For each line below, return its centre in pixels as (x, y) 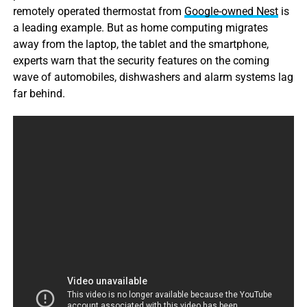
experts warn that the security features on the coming (141, 61)
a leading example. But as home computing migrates (140, 28)
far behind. (39, 94)
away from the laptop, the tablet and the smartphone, (140, 45)
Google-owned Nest (231, 12)
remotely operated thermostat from (98, 12)
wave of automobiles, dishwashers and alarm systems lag (153, 77)
